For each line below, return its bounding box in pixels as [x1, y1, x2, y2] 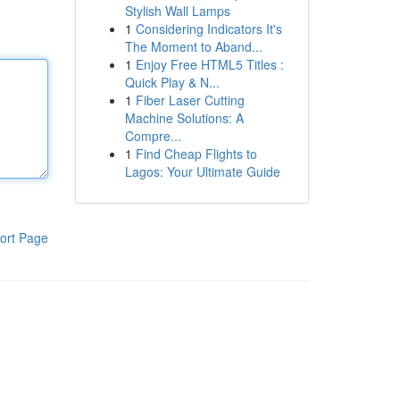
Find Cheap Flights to [135, 145, 257, 162]
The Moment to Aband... [124, 37, 262, 55]
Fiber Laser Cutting [135, 91, 245, 109]
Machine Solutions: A [124, 109, 244, 127]
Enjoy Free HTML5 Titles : [135, 55, 284, 73]
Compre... [124, 127, 181, 145]
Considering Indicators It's [135, 20, 282, 37]
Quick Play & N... [124, 73, 220, 91]
